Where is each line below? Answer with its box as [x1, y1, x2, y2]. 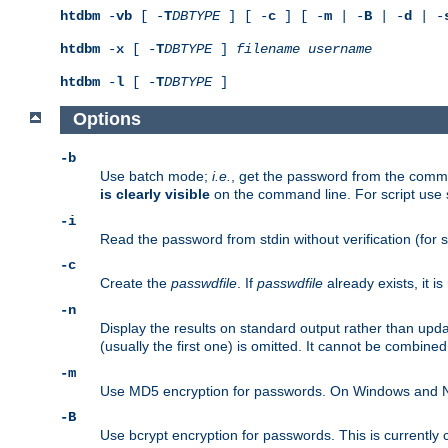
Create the [100, 275, 171, 292]
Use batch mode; [100, 168, 212, 185]
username [308, 40, 372, 57]
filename [236, 40, 300, 57]
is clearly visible [100, 186, 210, 203]
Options [72, 109, 141, 130]
